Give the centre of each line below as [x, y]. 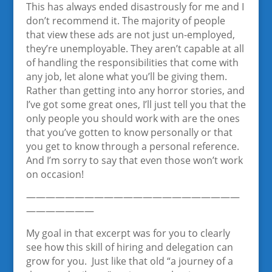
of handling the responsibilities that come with [132, 63]
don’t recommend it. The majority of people [125, 21]
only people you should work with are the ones [133, 118]
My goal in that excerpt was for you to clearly [128, 233]
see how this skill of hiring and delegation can [129, 247]
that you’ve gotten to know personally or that [129, 132]
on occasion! [55, 174]
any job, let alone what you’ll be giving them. [126, 76]
